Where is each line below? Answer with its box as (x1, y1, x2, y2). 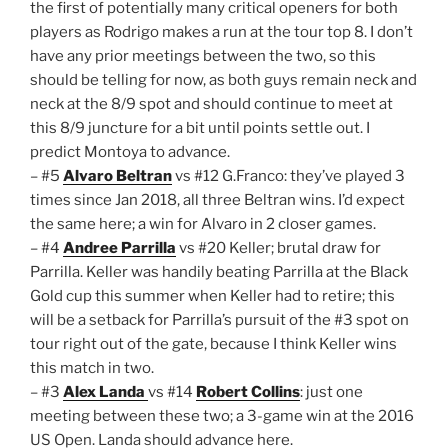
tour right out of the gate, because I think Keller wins (30, 335, 397, 354)
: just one (300, 383, 363, 402)
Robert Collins (196, 383, 300, 402)
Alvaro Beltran (63, 167, 172, 186)
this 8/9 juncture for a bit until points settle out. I (30, 119, 370, 138)
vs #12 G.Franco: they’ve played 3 (172, 167, 405, 186)
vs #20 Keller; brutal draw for (176, 239, 381, 258)
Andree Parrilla (63, 239, 176, 258)
